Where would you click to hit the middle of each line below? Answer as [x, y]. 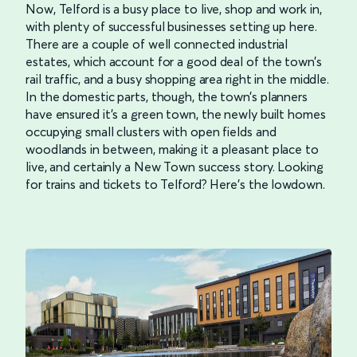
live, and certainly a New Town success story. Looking [175, 166]
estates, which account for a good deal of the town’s [174, 61]
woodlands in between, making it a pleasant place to [172, 149]
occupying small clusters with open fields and [151, 131]
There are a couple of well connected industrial [157, 43]
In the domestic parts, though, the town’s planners [167, 96]
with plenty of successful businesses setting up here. [171, 26]
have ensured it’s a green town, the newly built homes [176, 114]
